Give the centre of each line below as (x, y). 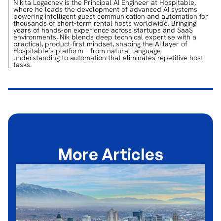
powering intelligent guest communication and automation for (111, 16)
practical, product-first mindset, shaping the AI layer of (100, 44)
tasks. (22, 65)
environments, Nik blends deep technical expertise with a (105, 37)
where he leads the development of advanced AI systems (105, 9)
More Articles (110, 154)
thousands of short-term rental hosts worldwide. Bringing (105, 23)
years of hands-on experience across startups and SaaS (103, 30)
